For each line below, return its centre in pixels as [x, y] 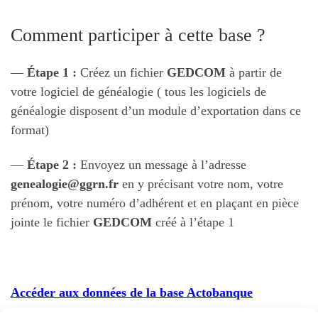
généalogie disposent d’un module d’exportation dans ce [156, 110]
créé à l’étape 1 [193, 223]
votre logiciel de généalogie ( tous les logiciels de [138, 91]
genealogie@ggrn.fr [65, 184]
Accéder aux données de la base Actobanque [132, 293]
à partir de [254, 72]
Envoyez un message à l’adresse [161, 165]
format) [30, 130]
